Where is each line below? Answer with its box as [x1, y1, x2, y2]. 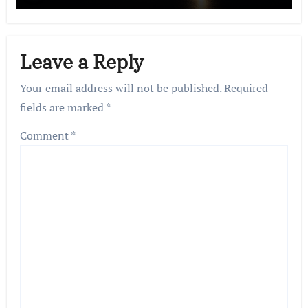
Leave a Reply [20, 48, 144, 74]
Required [224, 80, 269, 96]
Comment [20, 128, 71, 144]
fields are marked [20, 100, 107, 115]
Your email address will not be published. [20, 80, 222, 96]
